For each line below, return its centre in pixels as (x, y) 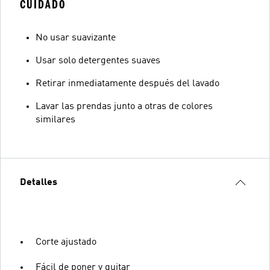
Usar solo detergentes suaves (98, 61)
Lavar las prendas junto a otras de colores (124, 107)
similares (55, 120)
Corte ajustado (66, 242)
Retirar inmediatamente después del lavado (127, 84)
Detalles (39, 183)
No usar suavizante (76, 38)
